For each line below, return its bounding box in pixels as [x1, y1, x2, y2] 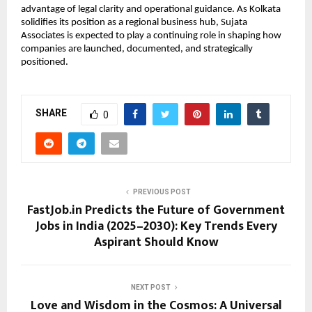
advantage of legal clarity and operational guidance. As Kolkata [21, 4, 281, 15]
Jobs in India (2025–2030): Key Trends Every [35, 215, 277, 237]
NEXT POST [130, 283, 171, 291]
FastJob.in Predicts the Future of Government [27, 199, 285, 221]
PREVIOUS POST [132, 187, 191, 196]
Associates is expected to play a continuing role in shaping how [21, 31, 281, 42]
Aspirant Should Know [93, 231, 219, 253]
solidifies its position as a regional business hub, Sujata [21, 17, 247, 29]
